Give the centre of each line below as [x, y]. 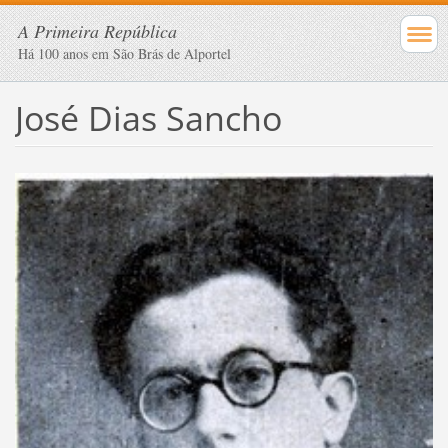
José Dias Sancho [148, 117]
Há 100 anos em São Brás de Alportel [124, 53]
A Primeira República [97, 31]
